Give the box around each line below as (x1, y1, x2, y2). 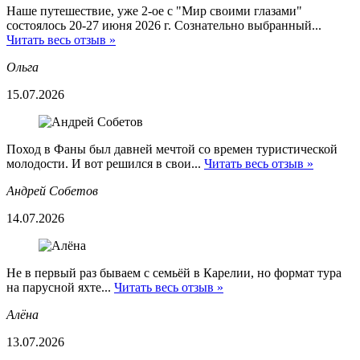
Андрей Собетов (6, 184, 98, 198)
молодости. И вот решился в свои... (6, 157, 204, 171)
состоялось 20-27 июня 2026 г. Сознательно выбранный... (6, 18, 321, 33)
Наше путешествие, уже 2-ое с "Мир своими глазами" (6, 4, 302, 18)
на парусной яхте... (6, 280, 114, 295)
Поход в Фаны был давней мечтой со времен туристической (6, 142, 337, 157)
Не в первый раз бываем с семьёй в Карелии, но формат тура (6, 266, 342, 280)
